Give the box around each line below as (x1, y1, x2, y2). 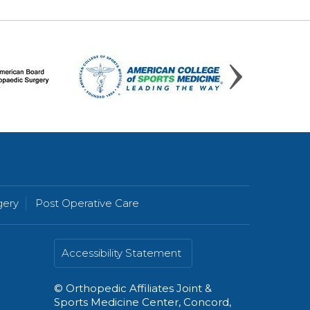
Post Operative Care (35, 197, 139, 210)
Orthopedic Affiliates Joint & (66, 282, 212, 295)
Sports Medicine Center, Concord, (54, 295, 231, 309)
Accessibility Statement (62, 246, 181, 259)
